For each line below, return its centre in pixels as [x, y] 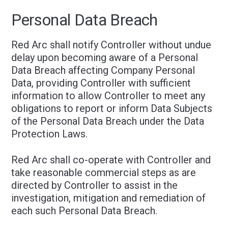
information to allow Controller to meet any [108, 96]
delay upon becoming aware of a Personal [105, 58]
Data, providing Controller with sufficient [101, 83]
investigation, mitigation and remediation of [109, 198]
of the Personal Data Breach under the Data [108, 121]
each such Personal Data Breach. [84, 211]
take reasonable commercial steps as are [104, 173]
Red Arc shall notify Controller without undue [111, 45]
